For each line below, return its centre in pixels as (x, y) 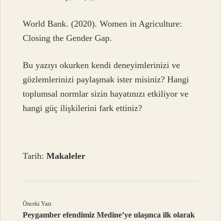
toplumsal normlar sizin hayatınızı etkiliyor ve (106, 94)
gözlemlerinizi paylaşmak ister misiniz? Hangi (106, 80)
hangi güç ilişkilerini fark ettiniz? (83, 108)
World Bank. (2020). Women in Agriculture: (103, 23)
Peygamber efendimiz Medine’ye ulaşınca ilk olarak (109, 215)
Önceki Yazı (37, 204)
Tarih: (35, 156)
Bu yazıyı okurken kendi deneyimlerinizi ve (102, 65)
